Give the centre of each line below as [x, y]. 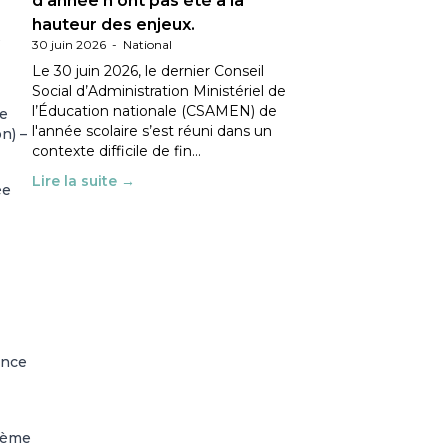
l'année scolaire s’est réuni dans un [152, 131]
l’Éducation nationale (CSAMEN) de [154, 111]
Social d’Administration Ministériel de [159, 91]
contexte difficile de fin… [116, 151]
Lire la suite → [83, 181]
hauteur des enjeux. [113, 24]
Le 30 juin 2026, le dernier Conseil [148, 71]
